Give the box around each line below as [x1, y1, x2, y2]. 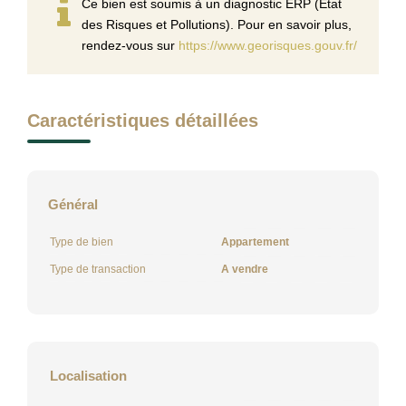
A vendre [221, 262, 268, 275]
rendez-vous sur [82, 37, 179, 53]
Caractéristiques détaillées [27, 110, 258, 130]
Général [48, 196, 98, 212]
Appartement [221, 235, 289, 248]
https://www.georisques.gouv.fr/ [179, 37, 357, 53]
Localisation [50, 367, 127, 383]
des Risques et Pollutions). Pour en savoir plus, [82, 16, 352, 32]
